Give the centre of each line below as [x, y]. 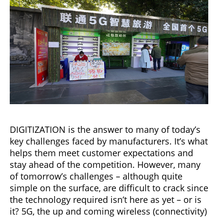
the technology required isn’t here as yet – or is [106, 199]
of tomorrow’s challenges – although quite [96, 176]
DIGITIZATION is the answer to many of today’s [105, 129]
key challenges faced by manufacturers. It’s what [109, 141]
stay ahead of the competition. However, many [105, 164]
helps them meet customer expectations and [101, 153]
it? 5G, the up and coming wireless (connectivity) [108, 211]
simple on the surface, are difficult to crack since [109, 188]
